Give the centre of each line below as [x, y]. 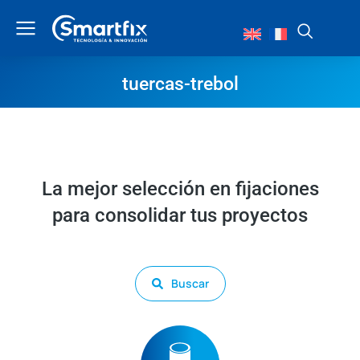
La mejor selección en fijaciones [180, 189]
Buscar [190, 283]
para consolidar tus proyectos [180, 215]
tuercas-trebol [180, 84]
